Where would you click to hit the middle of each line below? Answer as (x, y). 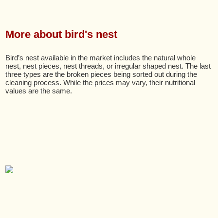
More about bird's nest (62, 34)
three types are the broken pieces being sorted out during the (101, 74)
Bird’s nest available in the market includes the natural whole (101, 58)
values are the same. (39, 91)
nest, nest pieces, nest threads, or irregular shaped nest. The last (108, 66)
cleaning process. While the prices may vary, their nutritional (100, 82)
